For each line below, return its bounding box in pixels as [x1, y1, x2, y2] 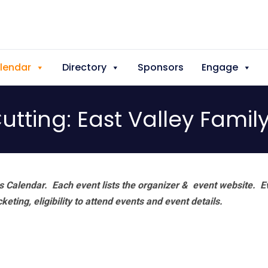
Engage [202, 60, 238, 74]
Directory [62, 60, 106, 74]
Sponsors [138, 60, 184, 74]
